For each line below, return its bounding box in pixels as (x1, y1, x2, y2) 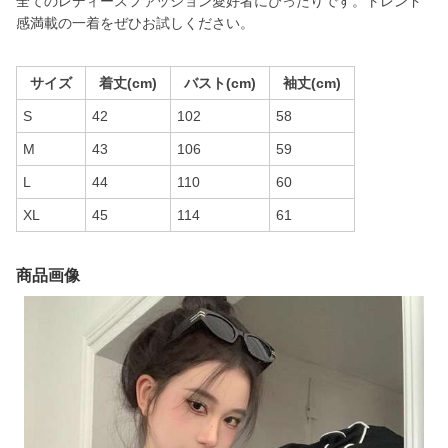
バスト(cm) (184, 75, 256, 91)
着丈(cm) (99, 75, 157, 91)
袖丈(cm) (283, 75, 341, 91)
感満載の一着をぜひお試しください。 (16, 15, 254, 31)
